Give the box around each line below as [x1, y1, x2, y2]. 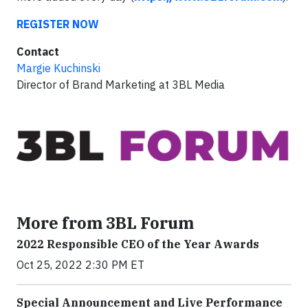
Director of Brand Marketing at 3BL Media [16, 78, 225, 92]
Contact [16, 45, 59, 59]
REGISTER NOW [16, 17, 99, 32]
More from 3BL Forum [16, 212, 194, 234]
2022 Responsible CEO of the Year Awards [16, 237, 259, 252]
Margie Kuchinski [16, 61, 100, 76]
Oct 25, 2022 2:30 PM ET [16, 258, 144, 272]
